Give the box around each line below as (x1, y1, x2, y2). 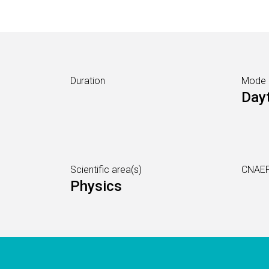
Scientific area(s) (70, 164, 142, 175)
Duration (70, 75, 105, 86)
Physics (70, 178, 122, 195)
